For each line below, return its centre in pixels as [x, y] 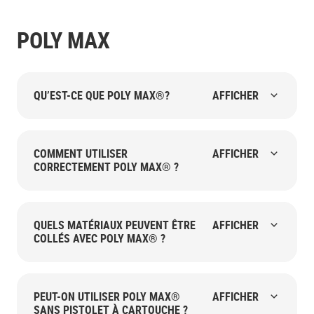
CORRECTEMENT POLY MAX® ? [106, 166]
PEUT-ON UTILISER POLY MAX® [107, 296]
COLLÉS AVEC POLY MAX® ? [100, 238]
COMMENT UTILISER [81, 153]
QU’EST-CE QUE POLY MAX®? [102, 95]
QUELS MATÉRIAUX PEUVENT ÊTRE [115, 225]
